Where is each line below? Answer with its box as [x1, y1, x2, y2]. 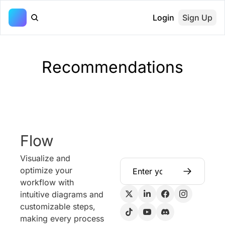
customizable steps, [20, 201, 95, 211]
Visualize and [20, 153, 70, 163]
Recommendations [42, 57, 183, 77]
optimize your [20, 165, 72, 175]
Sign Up [182, 13, 212, 23]
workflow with [20, 177, 74, 187]
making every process [20, 213, 104, 223]
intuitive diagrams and [20, 189, 103, 199]
